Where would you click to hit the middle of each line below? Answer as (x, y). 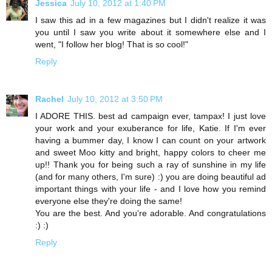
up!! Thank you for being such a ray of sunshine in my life (151, 165)
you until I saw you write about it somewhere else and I (151, 32)
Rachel (49, 99)
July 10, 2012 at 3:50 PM (115, 99)
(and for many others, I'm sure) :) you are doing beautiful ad (151, 177)
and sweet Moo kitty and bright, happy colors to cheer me (151, 153)
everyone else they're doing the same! (109, 201)
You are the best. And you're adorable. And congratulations (151, 213)
